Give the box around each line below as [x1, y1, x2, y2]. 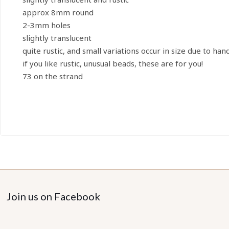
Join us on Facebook [7, 190, 101, 203]
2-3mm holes [22, 20, 71, 31]
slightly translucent [22, 33, 91, 43]
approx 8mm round [22, 7, 94, 18]
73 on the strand [22, 71, 83, 82]
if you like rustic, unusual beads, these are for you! [22, 58, 203, 69]
